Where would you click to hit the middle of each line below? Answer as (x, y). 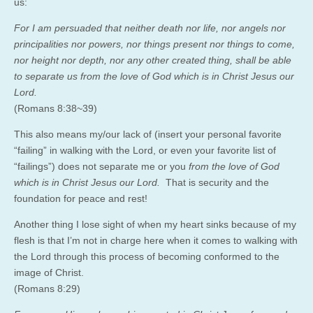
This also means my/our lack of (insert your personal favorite (148, 134)
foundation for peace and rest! (81, 198)
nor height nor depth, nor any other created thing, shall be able (153, 60)
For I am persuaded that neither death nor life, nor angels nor (150, 28)
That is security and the (214, 182)
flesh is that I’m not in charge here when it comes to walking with (156, 240)
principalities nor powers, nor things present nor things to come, (154, 44)
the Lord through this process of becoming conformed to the (147, 256)
